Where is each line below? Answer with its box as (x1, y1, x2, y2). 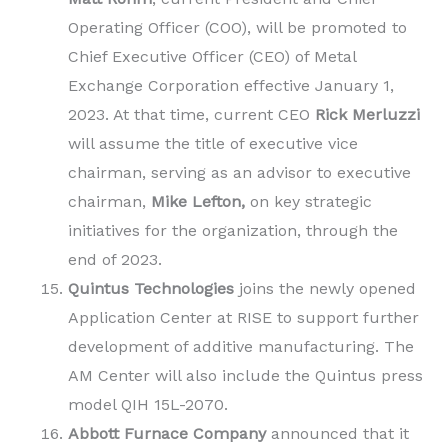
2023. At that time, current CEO (68, 105, 315, 125)
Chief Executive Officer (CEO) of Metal (68, 47, 356, 67)
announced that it (266, 424, 409, 444)
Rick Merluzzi (315, 105, 420, 125)
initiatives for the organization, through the (68, 221, 398, 241)
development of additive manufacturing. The (68, 337, 414, 357)
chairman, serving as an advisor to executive (68, 163, 411, 183)
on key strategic (245, 192, 372, 212)
